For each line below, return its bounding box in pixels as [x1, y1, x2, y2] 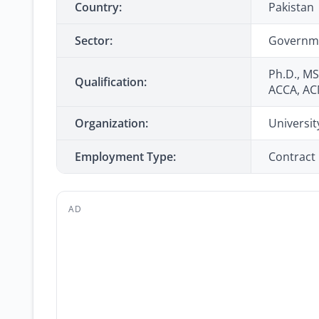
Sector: [75, 33, 113, 48]
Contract [268, 149, 315, 164]
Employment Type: [75, 149, 176, 164]
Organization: [75, 115, 148, 131]
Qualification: [75, 74, 147, 90]
